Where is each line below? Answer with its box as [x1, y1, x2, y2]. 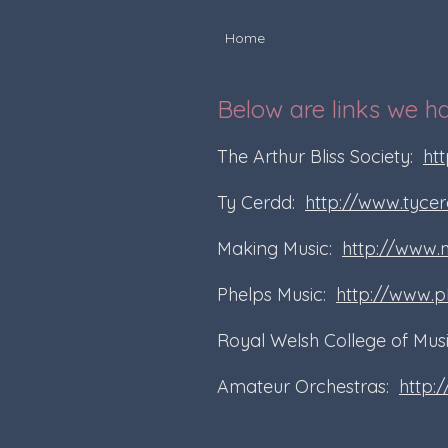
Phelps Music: [217, 283, 336, 306]
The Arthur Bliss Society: [217, 145, 423, 168]
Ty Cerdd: [217, 191, 305, 214]
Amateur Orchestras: [217, 375, 399, 398]
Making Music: [217, 237, 342, 260]
